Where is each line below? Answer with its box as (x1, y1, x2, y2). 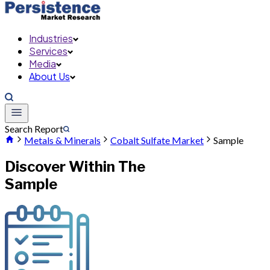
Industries (29, 32, 73, 45)
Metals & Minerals (24, 134, 101, 146)
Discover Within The (5, 157, 145, 175)
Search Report (5, 123, 63, 134)
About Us (29, 70, 70, 83)
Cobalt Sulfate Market (110, 134, 204, 146)
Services (29, 45, 67, 57)
